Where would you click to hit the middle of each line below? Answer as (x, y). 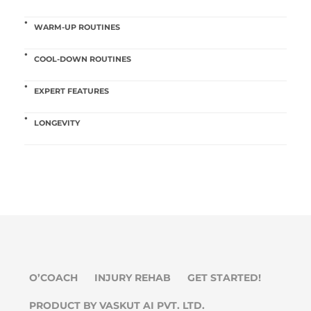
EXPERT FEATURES (72, 91)
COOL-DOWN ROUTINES (83, 59)
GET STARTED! (224, 277)
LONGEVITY (57, 123)
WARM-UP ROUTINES (77, 27)
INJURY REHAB (133, 277)
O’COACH (53, 277)
